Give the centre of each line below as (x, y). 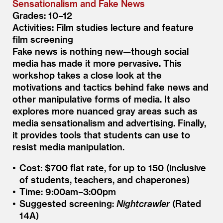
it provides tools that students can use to (101, 134)
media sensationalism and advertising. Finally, (109, 122)
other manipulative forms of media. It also (101, 99)
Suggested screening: (68, 203)
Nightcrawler (143, 203)
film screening (43, 39)
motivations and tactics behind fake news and (111, 87)
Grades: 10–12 (42, 15)
